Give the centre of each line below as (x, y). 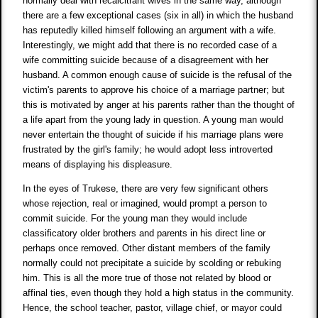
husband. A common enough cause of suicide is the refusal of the (158, 75)
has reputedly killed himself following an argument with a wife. (150, 31)
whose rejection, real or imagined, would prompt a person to (145, 204)
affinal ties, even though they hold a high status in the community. (159, 293)
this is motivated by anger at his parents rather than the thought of (159, 105)
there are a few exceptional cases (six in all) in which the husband (158, 16)
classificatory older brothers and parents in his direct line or (144, 234)
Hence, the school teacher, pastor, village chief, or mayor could (153, 308)
